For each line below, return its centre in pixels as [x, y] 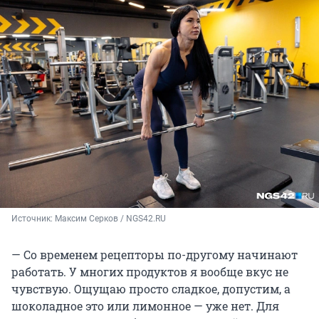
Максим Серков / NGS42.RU [110, 218]
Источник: [33, 218]
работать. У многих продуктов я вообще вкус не [150, 271]
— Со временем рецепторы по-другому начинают [155, 254]
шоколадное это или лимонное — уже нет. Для [145, 305]
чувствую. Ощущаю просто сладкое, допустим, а [151, 288]
